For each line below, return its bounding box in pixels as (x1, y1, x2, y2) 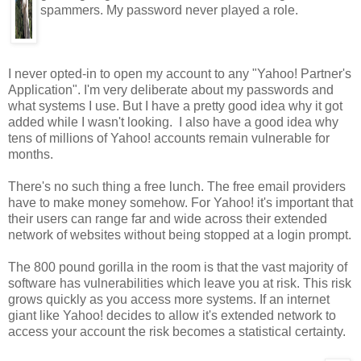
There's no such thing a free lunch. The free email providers (8, 179, 346, 193)
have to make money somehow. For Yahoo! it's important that (8, 195, 353, 210)
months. (8, 147, 53, 161)
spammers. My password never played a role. (40, 2, 298, 17)
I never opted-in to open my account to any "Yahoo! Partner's (8, 66, 351, 81)
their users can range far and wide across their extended (8, 211, 327, 226)
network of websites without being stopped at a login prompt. (8, 227, 351, 242)
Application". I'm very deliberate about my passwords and (8, 82, 334, 97)
